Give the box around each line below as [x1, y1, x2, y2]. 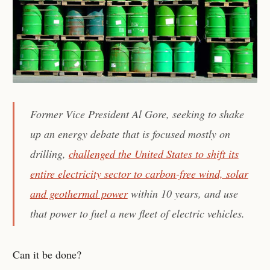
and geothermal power [30, 186, 128, 201]
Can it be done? [13, 246, 82, 262]
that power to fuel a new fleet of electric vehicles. [30, 206, 245, 221]
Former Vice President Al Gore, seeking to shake [30, 106, 244, 121]
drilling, [30, 146, 69, 161]
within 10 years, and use [127, 186, 238, 201]
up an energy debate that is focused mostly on [30, 126, 230, 141]
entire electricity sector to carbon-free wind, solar [30, 166, 248, 181]
